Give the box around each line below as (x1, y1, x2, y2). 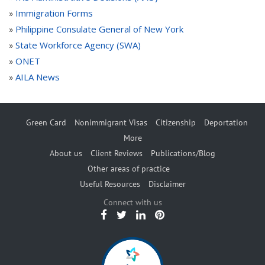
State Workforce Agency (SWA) (15, 38, 141, 51)
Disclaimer (148, 178, 186, 189)
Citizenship (155, 117, 196, 128)
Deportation (203, 117, 248, 128)
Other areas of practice (87, 163, 170, 174)
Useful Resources (79, 178, 140, 189)
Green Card (25, 117, 66, 128)
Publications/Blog (151, 147, 215, 159)
